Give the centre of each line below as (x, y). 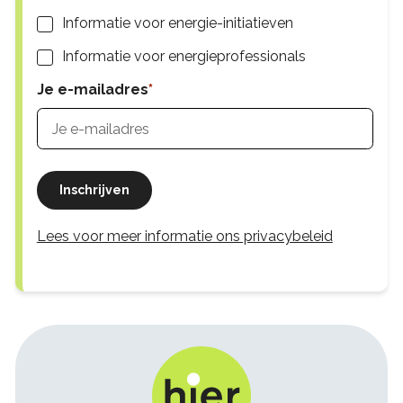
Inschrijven (94, 190)
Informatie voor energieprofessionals (184, 57)
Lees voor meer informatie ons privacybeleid (184, 237)
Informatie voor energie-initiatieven (177, 23)
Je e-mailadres (92, 90)
